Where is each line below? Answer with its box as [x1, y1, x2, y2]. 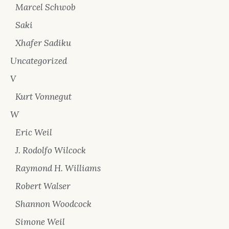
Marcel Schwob [15, 2, 76, 13]
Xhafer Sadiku [15, 37, 71, 49]
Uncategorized [10, 55, 67, 66]
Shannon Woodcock [15, 198, 91, 210]
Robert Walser [15, 180, 71, 192]
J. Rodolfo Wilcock [15, 145, 86, 156]
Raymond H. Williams [15, 163, 101, 174]
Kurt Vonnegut [15, 91, 72, 102]
